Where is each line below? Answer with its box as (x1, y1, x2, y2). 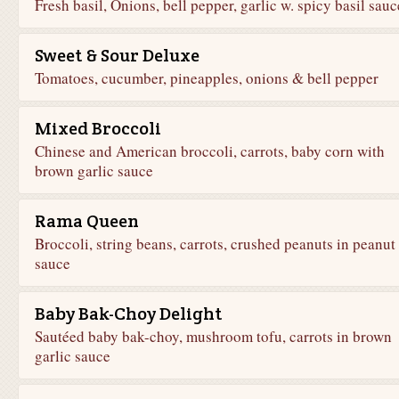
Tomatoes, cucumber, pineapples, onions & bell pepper (34, 68, 379, 88)
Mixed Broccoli (34, 117, 161, 140)
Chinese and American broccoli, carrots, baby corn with (34, 141, 385, 161)
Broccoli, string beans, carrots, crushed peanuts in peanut (34, 233, 395, 254)
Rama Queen (34, 209, 139, 232)
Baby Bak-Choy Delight (34, 302, 222, 325)
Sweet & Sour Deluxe (34, 44, 199, 67)
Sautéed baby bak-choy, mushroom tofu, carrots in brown (34, 326, 392, 346)
